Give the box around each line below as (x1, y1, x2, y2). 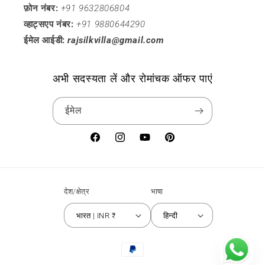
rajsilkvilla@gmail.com (67, 35, 164, 46)
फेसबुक (89, 138, 112, 148)
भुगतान (118, 238, 141, 250)
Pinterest (163, 138, 200, 148)
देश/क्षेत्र (63, 187, 90, 196)
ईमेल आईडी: (24, 35, 65, 46)
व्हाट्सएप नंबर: (24, 19, 74, 30)
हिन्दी (163, 211, 178, 220)
